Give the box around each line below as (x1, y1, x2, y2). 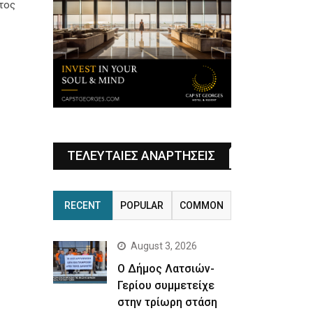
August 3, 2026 (130, 240, 197, 252)
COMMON (179, 199, 224, 211)
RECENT (64, 199, 101, 211)
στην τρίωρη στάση (117, 295, 217, 309)
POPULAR (120, 199, 164, 211)
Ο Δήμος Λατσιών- (117, 261, 214, 275)
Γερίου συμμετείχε (117, 278, 214, 292)
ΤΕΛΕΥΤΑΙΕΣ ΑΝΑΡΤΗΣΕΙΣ (67, 147, 215, 163)
